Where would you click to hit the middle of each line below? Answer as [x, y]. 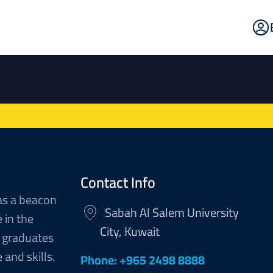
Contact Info [118, 183]
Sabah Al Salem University [170, 212]
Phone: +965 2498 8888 [143, 260]
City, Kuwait [130, 231]
